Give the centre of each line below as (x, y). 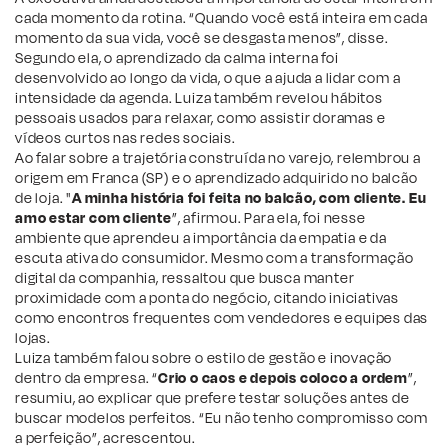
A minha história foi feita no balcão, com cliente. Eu (249, 198)
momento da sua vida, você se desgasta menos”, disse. (202, 38)
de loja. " (43, 198)
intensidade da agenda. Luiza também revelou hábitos (199, 98)
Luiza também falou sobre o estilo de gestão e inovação (204, 358)
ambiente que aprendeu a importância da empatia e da (201, 238)
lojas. (33, 338)
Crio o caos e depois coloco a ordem (283, 378)
